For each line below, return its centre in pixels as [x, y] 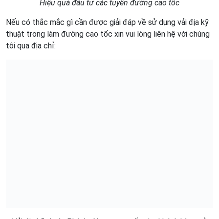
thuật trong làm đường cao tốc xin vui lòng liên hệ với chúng [108, 34]
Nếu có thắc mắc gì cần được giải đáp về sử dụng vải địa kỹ [107, 22]
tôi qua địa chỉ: [31, 46]
